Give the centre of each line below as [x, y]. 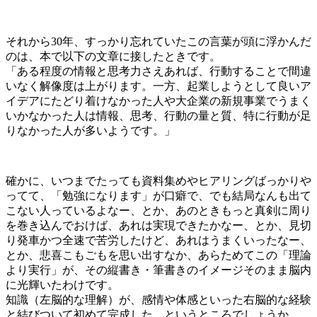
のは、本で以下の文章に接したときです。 [115, 56]
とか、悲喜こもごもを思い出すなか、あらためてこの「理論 [158, 255]
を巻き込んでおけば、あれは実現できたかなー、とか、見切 [158, 225]
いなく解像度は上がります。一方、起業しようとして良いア [158, 86]
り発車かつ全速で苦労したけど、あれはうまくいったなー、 [158, 240]
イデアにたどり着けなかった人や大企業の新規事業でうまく [158, 100]
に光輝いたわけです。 [62, 284]
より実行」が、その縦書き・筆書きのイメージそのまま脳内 [158, 270]
